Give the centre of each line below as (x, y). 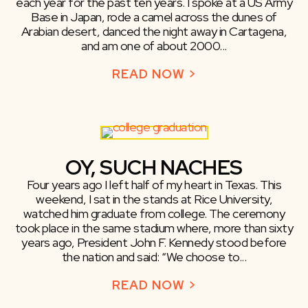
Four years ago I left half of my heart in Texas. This (154, 185)
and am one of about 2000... (154, 46)
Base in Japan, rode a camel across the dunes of (154, 17)
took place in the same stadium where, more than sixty (154, 228)
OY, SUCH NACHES (154, 167)
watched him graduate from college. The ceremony (154, 214)
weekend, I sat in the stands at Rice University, (154, 199)
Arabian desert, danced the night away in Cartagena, (154, 32)
